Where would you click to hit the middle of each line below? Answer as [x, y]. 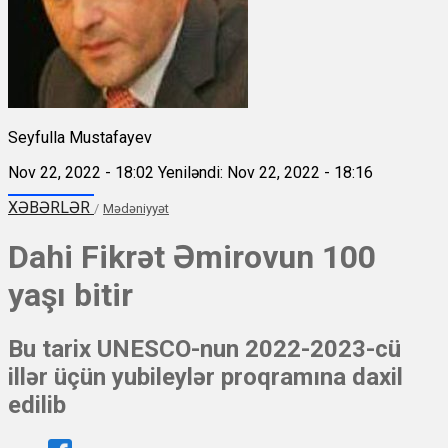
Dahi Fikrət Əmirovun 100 [192, 256]
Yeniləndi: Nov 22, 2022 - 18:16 [265, 172]
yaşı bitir [70, 294]
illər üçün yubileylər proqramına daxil [205, 377]
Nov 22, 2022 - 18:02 [81, 172]
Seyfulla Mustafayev [80, 137]
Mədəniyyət [136, 208]
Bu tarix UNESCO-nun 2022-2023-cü [204, 349]
